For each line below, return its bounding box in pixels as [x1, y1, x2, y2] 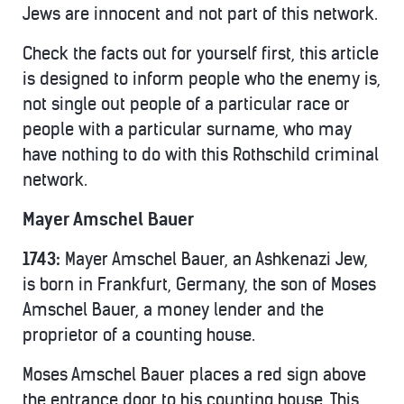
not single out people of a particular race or [23, 94, 350, 115]
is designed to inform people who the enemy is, [23, 69, 381, 89]
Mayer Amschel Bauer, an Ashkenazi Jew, [65, 249, 368, 270]
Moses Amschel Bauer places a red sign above [23, 364, 366, 385]
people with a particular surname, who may [23, 119, 352, 140]
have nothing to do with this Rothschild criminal [23, 144, 379, 165]
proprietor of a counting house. [23, 325, 255, 345]
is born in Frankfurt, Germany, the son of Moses [23, 274, 376, 295]
